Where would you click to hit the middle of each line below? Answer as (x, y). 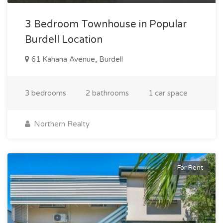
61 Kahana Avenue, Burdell (76, 59)
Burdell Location (64, 40)
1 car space (168, 93)
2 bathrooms (107, 93)
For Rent (190, 167)
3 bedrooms (46, 93)
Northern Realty (61, 124)
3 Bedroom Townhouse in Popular (106, 24)
